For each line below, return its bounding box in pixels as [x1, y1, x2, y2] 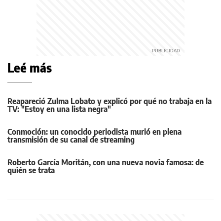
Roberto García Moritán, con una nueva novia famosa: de [7, 157, 204, 167]
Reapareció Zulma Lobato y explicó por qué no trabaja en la [7, 96, 212, 106]
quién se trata [7, 165, 55, 175]
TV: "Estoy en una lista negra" [7, 104, 111, 114]
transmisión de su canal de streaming [7, 134, 135, 145]
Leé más [7, 60, 52, 75]
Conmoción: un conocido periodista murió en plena [7, 126, 182, 137]
